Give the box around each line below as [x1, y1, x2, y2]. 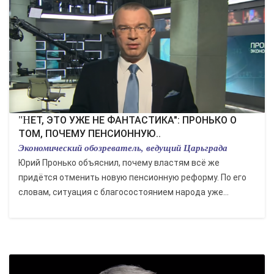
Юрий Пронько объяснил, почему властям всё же [18, 158, 220, 168]
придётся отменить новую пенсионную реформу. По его [18, 172, 246, 182]
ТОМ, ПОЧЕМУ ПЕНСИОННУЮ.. [18, 128, 161, 139]
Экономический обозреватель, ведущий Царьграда [18, 141, 228, 154]
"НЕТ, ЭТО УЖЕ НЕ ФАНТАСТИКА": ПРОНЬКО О [18, 114, 31, 126]
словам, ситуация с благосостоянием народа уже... [18, 187, 229, 197]
